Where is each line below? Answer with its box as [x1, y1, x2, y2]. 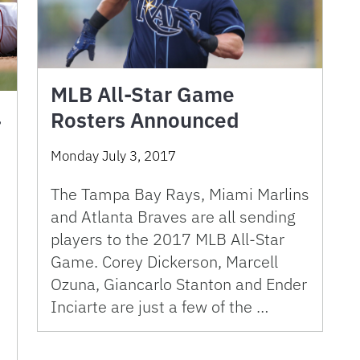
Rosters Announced [51, 105, 239, 133]
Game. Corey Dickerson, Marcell [51, 250, 278, 272]
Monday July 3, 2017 [51, 146, 176, 165]
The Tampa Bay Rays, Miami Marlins [51, 182, 309, 205]
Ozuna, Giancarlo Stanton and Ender [51, 272, 307, 295]
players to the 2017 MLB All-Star [51, 227, 284, 250]
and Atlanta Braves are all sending [51, 205, 296, 227]
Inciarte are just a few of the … [51, 295, 268, 317]
